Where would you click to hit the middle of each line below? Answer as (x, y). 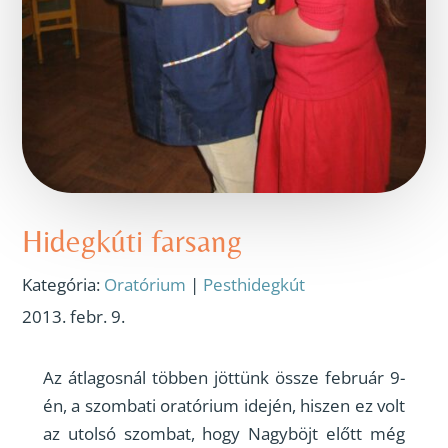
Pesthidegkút (254, 284)
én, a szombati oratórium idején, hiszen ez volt (224, 405)
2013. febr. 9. (74, 316)
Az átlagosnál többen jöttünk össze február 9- (224, 377)
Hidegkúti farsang (132, 240)
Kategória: (63, 284)
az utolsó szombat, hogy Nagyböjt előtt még (224, 433)
